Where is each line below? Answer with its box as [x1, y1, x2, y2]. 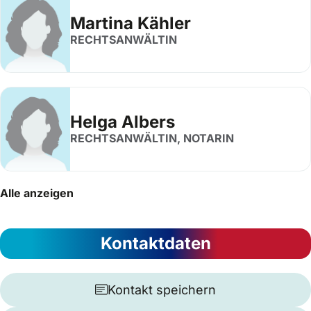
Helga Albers [70, 112, 175, 132]
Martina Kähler [70, 13, 191, 33]
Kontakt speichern [108, 282, 216, 297]
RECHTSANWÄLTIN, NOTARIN [70, 131, 234, 145]
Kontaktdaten [100, 233, 211, 253]
